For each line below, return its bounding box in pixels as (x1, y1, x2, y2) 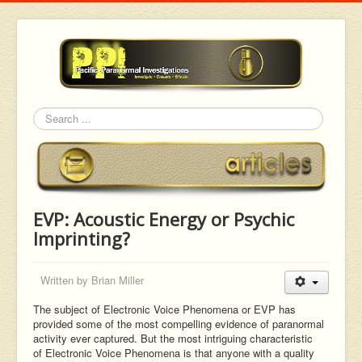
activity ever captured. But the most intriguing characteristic (33, 330, 313, 347)
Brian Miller (91, 272, 144, 288)
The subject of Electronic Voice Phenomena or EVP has (33, 301, 296, 318)
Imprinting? (33, 226, 130, 251)
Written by (40, 272, 91, 288)
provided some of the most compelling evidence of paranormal (33, 316, 324, 332)
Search (33, 117, 66, 133)
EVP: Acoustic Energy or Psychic (33, 207, 294, 232)
